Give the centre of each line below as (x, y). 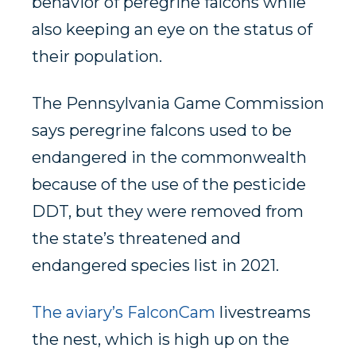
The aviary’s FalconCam (124, 313)
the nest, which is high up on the (161, 340)
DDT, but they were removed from (168, 212)
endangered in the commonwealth (169, 158)
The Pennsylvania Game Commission (178, 104)
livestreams (263, 313)
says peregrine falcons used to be (162, 131)
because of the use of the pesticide (169, 185)
